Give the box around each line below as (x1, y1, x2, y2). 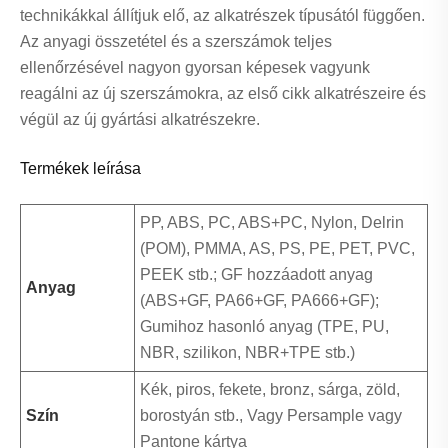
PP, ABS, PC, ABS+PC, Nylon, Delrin (140, 214, 404, 232)
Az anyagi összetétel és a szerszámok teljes (20, 33, 332, 51)
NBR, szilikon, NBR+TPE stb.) (140, 344, 355, 362)
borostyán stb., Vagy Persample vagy (140, 407, 402, 425)
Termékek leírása (20, 160, 141, 178)
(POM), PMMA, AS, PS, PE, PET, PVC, (140, 240, 415, 258)
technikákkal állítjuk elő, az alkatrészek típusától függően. (20, 7, 425, 25)
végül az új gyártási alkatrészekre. (20, 111, 260, 129)
